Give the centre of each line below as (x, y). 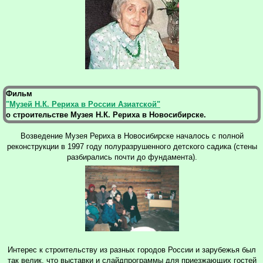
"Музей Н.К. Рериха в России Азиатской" (83, 104)
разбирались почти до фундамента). (132, 157)
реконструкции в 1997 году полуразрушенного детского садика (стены (132, 146)
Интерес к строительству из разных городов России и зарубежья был (132, 249)
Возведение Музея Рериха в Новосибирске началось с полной (132, 136)
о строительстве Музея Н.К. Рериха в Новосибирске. (106, 114)
